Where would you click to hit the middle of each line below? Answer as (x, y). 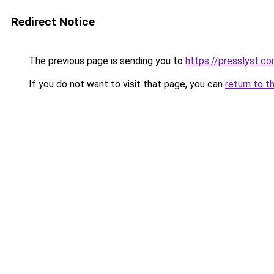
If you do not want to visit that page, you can (126, 84)
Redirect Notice (53, 22)
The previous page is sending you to (106, 61)
